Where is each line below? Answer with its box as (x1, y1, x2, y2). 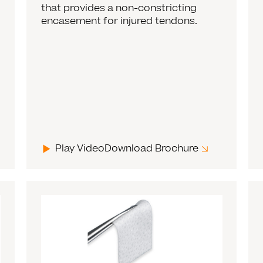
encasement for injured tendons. (41, 14, 198, 28)
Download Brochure (104, 141, 199, 156)
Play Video (55, 141, 105, 156)
